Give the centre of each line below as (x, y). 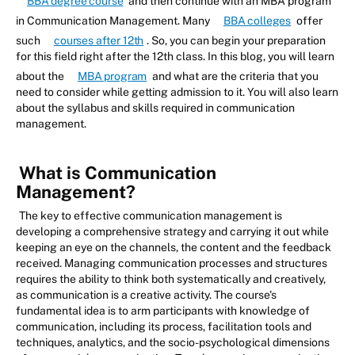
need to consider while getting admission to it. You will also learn (177, 92)
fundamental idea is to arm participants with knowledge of (163, 311)
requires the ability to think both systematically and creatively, (171, 279)
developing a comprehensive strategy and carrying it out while (172, 232)
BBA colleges (258, 21)
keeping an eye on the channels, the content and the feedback (174, 248)
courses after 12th (99, 41)
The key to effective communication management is (151, 216)
